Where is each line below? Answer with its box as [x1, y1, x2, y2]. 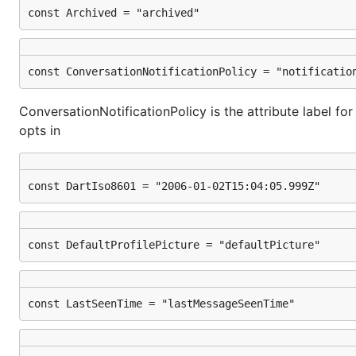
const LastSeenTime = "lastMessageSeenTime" [28, 297, 295, 310]
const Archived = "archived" [28, 6, 199, 19]
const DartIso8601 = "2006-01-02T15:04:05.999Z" [28, 180, 320, 192]
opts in [19, 122, 60, 138]
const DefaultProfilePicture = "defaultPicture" [28, 238, 320, 251]
